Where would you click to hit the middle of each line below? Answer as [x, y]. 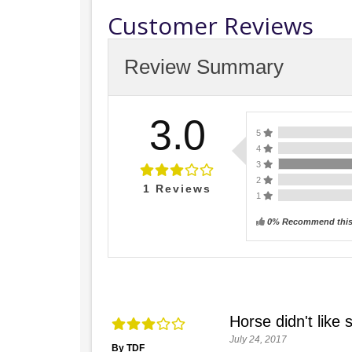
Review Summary [204, 67]
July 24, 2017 [258, 340]
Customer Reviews [211, 26]
